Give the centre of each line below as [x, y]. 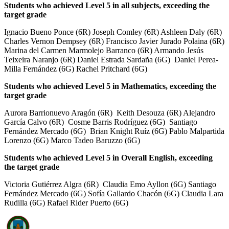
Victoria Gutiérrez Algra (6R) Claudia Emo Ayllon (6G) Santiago [110, 184]
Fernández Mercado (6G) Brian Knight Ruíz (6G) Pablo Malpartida [114, 131]
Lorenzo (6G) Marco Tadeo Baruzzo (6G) [72, 140]
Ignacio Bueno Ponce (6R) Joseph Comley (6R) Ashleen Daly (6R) [113, 32]
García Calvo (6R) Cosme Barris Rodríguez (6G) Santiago [101, 122]
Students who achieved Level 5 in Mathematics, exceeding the [110, 86]
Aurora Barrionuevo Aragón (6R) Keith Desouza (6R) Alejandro [110, 112]
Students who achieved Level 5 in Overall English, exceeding [108, 157]
